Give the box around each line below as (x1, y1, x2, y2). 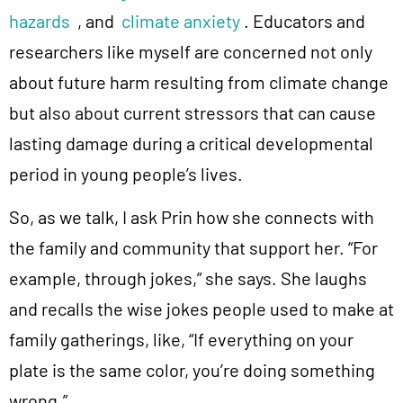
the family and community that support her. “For (9, 237, 378, 259)
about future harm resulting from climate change (9, 70, 389, 93)
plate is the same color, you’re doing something (9, 359, 375, 381)
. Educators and (240, 9, 365, 31)
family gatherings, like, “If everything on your (9, 328, 354, 351)
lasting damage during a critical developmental (9, 131, 373, 154)
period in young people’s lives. (9, 162, 243, 184)
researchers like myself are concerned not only (9, 40, 372, 62)
